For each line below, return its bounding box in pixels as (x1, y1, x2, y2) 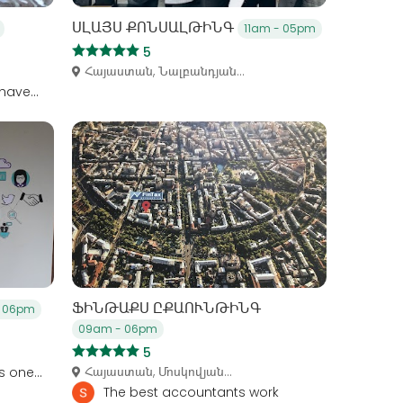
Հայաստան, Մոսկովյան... (84, 362, 232, 381)
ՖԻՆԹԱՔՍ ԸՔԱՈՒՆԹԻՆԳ (71, 297, 264, 318)
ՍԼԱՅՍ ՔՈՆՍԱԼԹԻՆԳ (71, 17, 237, 39)
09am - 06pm (77, 320, 157, 336)
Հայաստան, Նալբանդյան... (84, 62, 245, 81)
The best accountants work (103, 382, 279, 401)
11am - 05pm (243, 21, 316, 37)
